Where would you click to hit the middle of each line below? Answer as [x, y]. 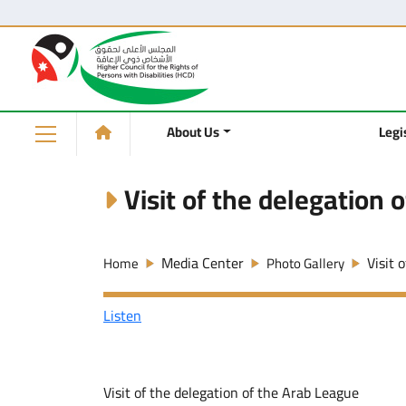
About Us [193, 132]
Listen [122, 315]
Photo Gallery [305, 263]
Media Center [203, 263]
